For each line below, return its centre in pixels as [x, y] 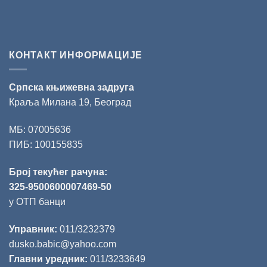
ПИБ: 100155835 [46, 145]
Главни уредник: [48, 259]
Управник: [33, 229]
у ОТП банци [37, 201]
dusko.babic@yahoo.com [63, 244]
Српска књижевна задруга [72, 88]
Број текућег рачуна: [58, 172]
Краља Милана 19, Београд [70, 103]
